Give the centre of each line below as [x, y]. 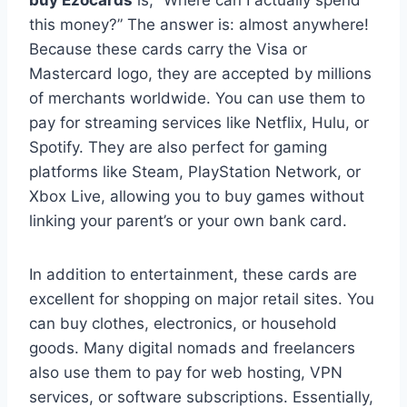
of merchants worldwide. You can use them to [197, 98]
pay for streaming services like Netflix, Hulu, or [199, 122]
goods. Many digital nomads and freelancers [192, 347]
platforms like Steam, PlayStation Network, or [195, 171]
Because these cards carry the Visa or [168, 49]
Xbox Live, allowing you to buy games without [197, 196]
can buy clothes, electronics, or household [183, 323]
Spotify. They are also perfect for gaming [178, 147]
